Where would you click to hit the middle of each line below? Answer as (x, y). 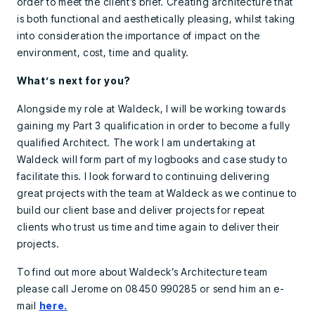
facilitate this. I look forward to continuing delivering (143, 176)
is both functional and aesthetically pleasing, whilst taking (156, 19)
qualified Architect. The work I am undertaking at (136, 142)
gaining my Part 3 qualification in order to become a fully (154, 126)
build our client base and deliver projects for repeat (141, 210)
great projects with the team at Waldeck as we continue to (157, 193)
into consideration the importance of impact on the (139, 36)
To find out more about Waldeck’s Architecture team (143, 272)
